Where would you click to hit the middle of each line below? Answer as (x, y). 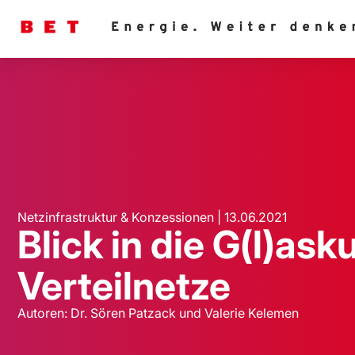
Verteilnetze (124, 286)
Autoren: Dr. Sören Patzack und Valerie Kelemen (158, 313)
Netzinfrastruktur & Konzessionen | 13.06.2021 (152, 218)
